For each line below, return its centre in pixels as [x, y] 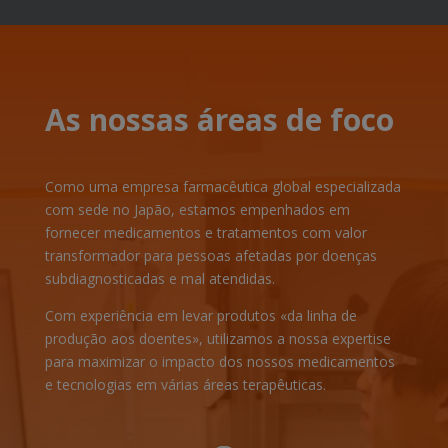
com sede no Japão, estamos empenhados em [197, 209]
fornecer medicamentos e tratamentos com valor [205, 232]
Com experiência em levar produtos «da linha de [200, 315]
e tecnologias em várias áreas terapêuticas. [185, 384]
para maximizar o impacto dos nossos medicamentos [219, 361]
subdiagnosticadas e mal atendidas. [159, 278]
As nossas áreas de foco [219, 119]
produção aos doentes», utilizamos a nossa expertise [217, 338]
